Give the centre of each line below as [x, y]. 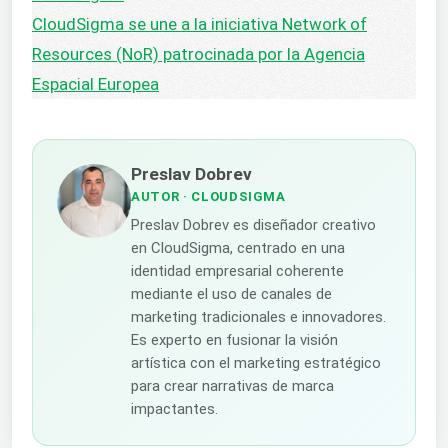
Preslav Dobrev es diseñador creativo [253, 225]
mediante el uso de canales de [231, 294]
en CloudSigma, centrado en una [238, 248]
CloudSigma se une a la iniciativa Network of [199, 23]
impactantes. [174, 409]
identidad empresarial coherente [237, 271]
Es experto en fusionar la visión [234, 340]
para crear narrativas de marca [232, 386]
